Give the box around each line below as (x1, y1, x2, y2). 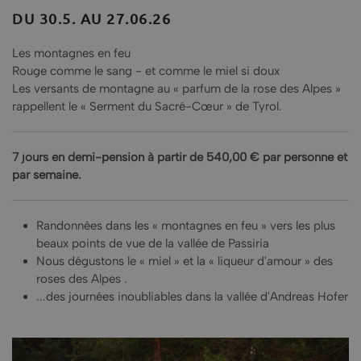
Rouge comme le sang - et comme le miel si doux (12, 63, 280, 78)
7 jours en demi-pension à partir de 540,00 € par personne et (12, 149, 347, 164)
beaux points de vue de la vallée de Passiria (36, 235, 269, 251)
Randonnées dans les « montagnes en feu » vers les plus (36, 218, 335, 233)
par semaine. (12, 167, 81, 182)
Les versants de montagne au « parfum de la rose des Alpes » (12, 81, 341, 96)
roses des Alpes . (36, 271, 127, 286)
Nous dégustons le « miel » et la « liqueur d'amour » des (36, 253, 333, 268)
